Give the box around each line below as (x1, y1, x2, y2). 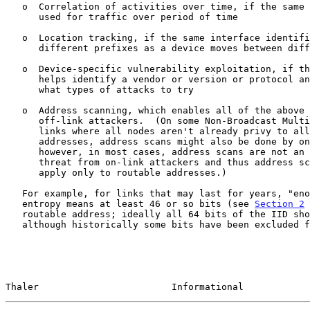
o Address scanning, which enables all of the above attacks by (6, 104, 22, 116)
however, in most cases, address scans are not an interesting (6, 146, 39, 157)
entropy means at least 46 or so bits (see (22, 198, 255, 209)
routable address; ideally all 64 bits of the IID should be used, (6, 208, 22, 219)
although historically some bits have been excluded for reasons (6, 219, 22, 230)
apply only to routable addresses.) (6, 167, 39, 178)
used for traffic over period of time (6, 11, 39, 22)
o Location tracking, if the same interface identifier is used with (6, 32, 22, 43)
